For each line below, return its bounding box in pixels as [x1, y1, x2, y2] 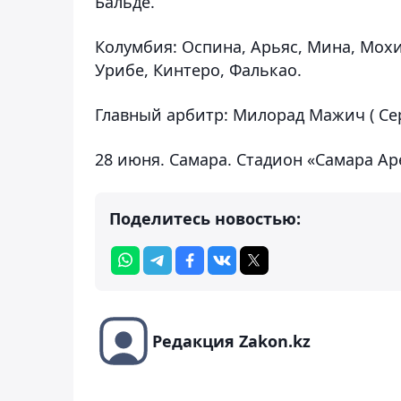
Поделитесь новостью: [109, 207, 301, 229]
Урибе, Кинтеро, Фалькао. [95, 58, 302, 81]
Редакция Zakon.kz [152, 329, 311, 352]
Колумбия [95, 35, 173, 57]
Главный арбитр [95, 103, 224, 125]
